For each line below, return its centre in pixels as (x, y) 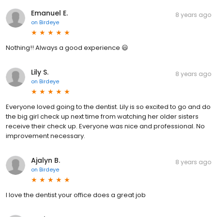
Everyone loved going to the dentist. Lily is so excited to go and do (108, 107)
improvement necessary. (46, 136)
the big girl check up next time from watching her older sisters (102, 116)
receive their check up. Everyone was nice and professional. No (105, 126)
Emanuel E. (49, 13)
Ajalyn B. (46, 160)
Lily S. (40, 72)
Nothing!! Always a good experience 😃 (67, 47)
